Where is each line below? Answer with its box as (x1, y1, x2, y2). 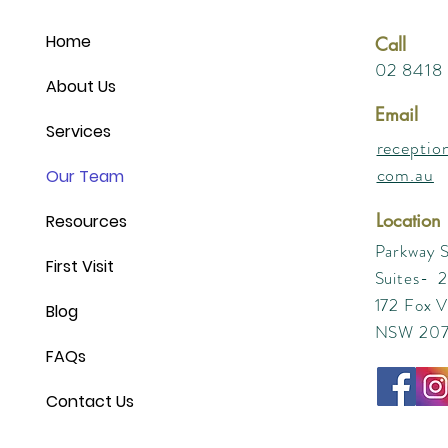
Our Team (45, 165, 124, 188)
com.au (376, 162, 434, 188)
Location (375, 208, 441, 232)
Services (45, 120, 111, 143)
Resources (45, 210, 127, 233)
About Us (45, 75, 116, 98)
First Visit (45, 255, 114, 278)
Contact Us (45, 390, 134, 413)
